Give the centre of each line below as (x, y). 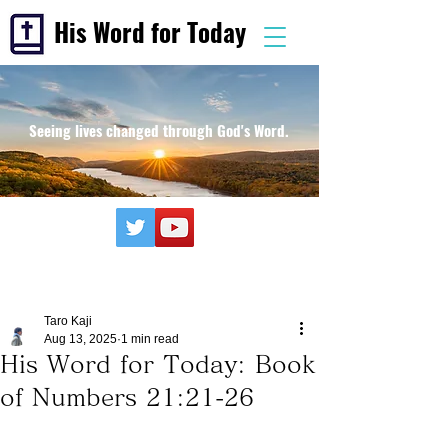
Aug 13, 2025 (80, 339)
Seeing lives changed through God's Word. (159, 130)
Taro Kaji (68, 321)
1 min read (150, 339)
